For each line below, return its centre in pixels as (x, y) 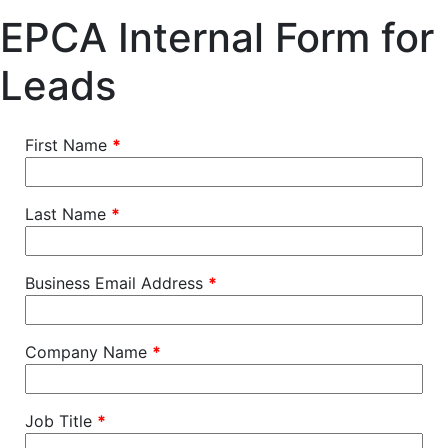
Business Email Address (116, 283)
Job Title (61, 421)
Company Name (88, 352)
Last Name (68, 214)
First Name (68, 145)
